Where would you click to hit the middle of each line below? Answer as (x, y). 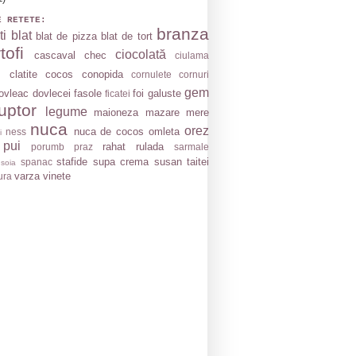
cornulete (151, 75)
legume (66, 112)
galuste (164, 94)
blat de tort (127, 37)
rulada (150, 147)
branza (183, 34)
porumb (48, 147)
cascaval (55, 56)
